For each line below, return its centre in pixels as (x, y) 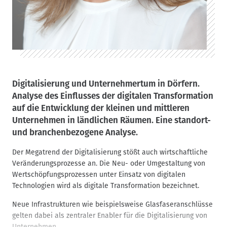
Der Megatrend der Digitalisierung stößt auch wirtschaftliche (110, 152)
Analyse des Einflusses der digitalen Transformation (113, 96)
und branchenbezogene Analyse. (75, 132)
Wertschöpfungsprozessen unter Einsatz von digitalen (99, 174)
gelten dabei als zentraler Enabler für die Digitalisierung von (110, 215)
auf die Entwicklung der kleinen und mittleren (101, 108)
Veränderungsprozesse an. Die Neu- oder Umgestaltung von (109, 163)
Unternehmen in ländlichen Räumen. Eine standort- (111, 120)
